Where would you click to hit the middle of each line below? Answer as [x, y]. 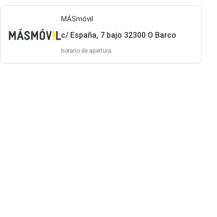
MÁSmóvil [77, 19]
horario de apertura [86, 51]
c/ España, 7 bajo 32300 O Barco [118, 35]
